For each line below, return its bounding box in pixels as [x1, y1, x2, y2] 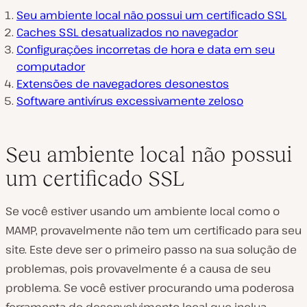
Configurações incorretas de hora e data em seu [16, 42, 275, 58]
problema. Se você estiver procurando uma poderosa [5, 280, 294, 296]
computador [16, 59, 85, 75]
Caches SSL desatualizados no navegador [16, 25, 238, 40]
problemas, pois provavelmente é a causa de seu [5, 261, 271, 277]
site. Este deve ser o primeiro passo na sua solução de [5, 242, 297, 258]
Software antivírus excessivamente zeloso [16, 93, 243, 109]
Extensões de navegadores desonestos [16, 76, 229, 92]
